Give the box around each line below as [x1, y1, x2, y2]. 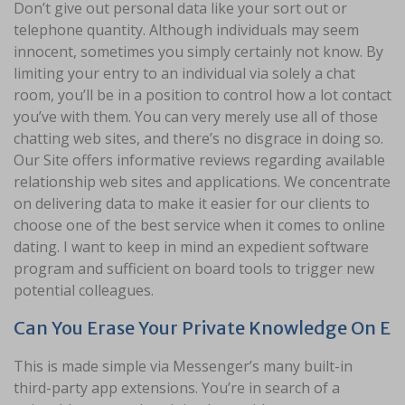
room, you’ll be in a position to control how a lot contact [14, 85, 391, 106]
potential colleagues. [14, 280, 154, 301]
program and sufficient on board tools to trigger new [14, 259, 374, 279]
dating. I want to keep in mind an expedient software [14, 237, 369, 258]
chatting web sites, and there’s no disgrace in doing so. [14, 128, 383, 149]
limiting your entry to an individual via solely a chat [14, 63, 355, 84]
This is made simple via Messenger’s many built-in [14, 356, 353, 377]
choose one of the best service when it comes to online [14, 215, 385, 236]
